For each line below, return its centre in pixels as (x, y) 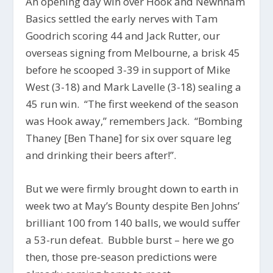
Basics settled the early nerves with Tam (122, 18)
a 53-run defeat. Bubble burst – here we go (130, 240)
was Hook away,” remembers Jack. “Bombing (134, 121)
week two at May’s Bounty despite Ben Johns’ (133, 206)
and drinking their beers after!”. (101, 155)
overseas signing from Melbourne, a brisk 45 (133, 52)
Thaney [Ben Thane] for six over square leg (129, 138)
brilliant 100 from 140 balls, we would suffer (133, 223)
